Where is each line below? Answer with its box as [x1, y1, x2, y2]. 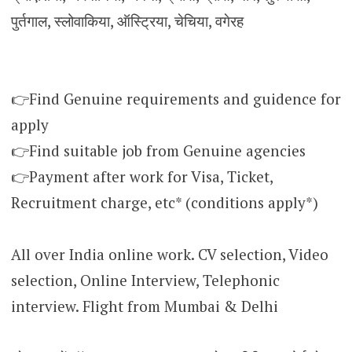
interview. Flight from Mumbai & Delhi [10, 295, 278, 316]
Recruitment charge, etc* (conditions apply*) [10, 192, 318, 212]
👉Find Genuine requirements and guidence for [10, 88, 341, 108]
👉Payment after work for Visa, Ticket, [10, 166, 273, 186]
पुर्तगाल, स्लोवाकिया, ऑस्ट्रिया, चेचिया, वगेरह [10, 10, 244, 31]
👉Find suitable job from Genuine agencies [10, 140, 306, 160]
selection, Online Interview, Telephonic [10, 269, 280, 290]
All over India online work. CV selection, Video [10, 244, 328, 264]
